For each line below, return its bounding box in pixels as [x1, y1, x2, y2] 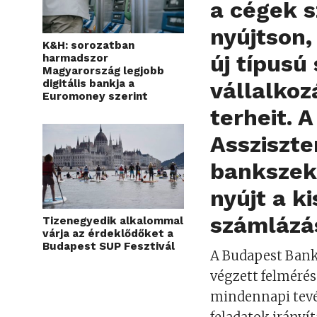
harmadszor [42, 51, 108, 64]
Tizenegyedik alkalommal [42, 214, 183, 227]
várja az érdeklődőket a [42, 226, 173, 240]
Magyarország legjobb [42, 64, 164, 77]
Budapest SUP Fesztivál [42, 239, 175, 253]
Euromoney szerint [42, 89, 148, 103]
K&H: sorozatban [42, 38, 134, 52]
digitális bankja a [42, 76, 134, 90]
